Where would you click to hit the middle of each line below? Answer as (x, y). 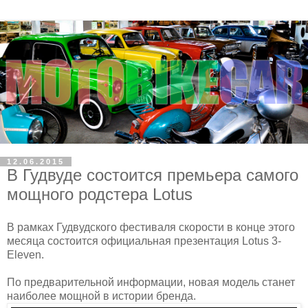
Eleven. (25, 254)
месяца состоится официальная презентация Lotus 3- (144, 241)
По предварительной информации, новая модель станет (151, 282)
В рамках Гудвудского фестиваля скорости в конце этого (151, 227)
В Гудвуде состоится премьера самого (153, 175)
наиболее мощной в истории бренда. (101, 296)
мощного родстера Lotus (100, 195)
